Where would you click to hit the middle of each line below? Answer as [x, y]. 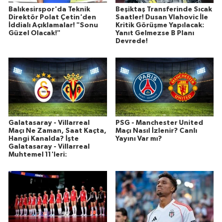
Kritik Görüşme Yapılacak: [160, 25]
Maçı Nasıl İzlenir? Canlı [156, 131]
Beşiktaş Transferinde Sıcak [164, 9]
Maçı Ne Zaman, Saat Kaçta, [57, 131]
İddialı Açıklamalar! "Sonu [53, 25]
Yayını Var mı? [139, 139]
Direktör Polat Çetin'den [52, 17]
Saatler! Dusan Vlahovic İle [162, 17]
